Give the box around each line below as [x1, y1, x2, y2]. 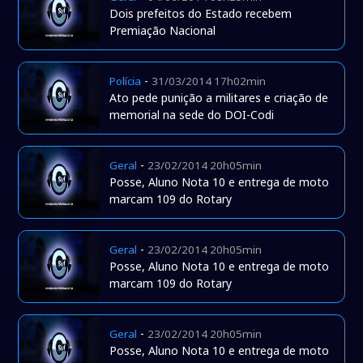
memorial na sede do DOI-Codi [109, 107, 275, 123]
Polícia [109, 74, 142, 89]
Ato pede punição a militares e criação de [109, 90, 329, 106]
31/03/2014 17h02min [152, 74, 267, 89]
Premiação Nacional [109, 23, 216, 39]
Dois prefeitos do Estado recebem [109, 6, 293, 22]
